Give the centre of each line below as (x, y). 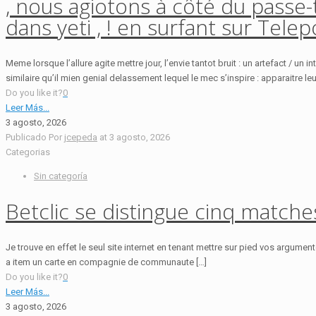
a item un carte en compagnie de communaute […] (106, 262)
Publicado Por (35, 138)
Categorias (28, 152)
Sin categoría (61, 176)
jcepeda (81, 138)
